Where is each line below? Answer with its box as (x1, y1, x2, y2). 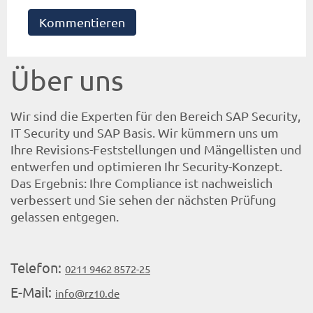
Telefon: (10, 258, 65, 276)
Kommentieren (39, 15, 125, 30)
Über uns (10, 64, 124, 97)
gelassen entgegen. (10, 209, 119, 224)
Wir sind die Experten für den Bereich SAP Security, (10, 108, 300, 124)
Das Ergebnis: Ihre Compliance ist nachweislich (10, 175, 272, 191)
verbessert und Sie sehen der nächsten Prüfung (10, 192, 276, 208)
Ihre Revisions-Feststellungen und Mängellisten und (10, 142, 302, 157)
